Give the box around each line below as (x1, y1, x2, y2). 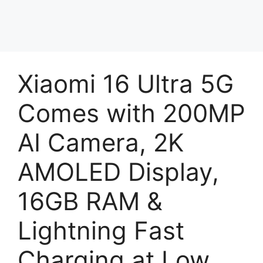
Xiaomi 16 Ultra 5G (18, 69, 234, 99)
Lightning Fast (18, 215, 184, 245)
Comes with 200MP (18, 98, 245, 128)
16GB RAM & (18, 186, 163, 216)
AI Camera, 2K (18, 127, 184, 157)
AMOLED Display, (18, 157, 219, 187)
